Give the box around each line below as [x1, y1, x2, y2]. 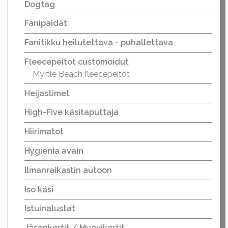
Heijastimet [24, 88, 70, 98]
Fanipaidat [24, 18, 67, 28]
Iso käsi [24, 184, 53, 194]
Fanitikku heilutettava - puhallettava [24, 38, 173, 48]
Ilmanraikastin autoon [24, 165, 112, 175]
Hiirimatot [24, 127, 64, 137]
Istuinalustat [24, 204, 75, 214]
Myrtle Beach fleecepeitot [33, 69, 130, 79]
